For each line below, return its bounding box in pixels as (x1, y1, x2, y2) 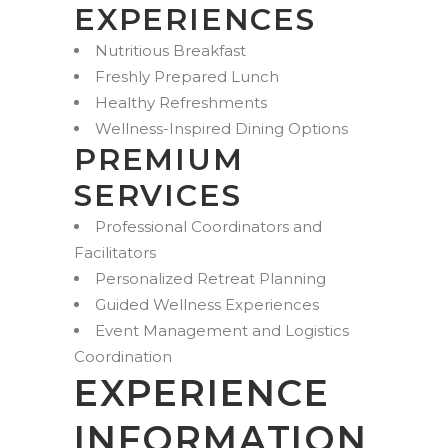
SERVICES (74, 177, 242, 215)
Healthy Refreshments (95, 93, 267, 113)
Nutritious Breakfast (95, 41, 246, 61)
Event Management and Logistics (95, 321, 349, 341)
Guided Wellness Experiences (95, 295, 319, 315)
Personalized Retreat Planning (95, 269, 326, 289)
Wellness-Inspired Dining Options (95, 119, 348, 139)
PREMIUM (74, 141, 244, 179)
